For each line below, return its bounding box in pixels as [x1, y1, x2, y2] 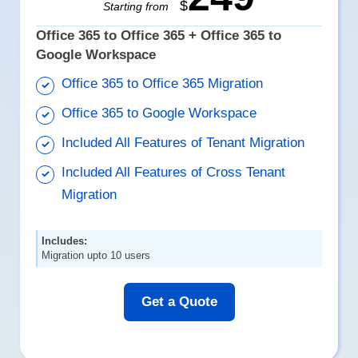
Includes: [42, 235, 88, 248]
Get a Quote [141, 294, 217, 310]
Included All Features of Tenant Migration [62, 135, 305, 151]
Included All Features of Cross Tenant [62, 165, 286, 181]
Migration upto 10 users [42, 249, 151, 262]
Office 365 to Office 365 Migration [62, 76, 264, 92]
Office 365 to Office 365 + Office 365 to [36, 28, 282, 44]
